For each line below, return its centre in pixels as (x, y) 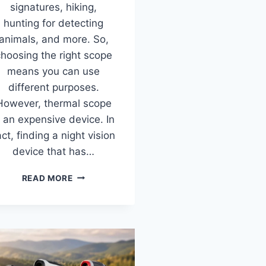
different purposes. (53, 87)
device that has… (53, 151)
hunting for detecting (53, 23)
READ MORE (47, 178)
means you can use (53, 71)
